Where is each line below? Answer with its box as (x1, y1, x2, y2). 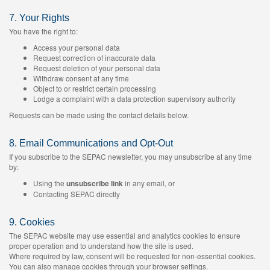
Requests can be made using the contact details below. (9, 110, 189, 120)
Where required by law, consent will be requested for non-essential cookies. (9, 251, 256, 261)
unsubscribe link (66, 178, 123, 189)
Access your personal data (33, 42, 120, 52)
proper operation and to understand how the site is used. (9, 240, 193, 251)
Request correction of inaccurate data (33, 52, 155, 63)
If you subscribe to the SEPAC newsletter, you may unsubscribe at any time (9, 151, 252, 162)
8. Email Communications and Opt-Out (9, 138, 173, 148)
